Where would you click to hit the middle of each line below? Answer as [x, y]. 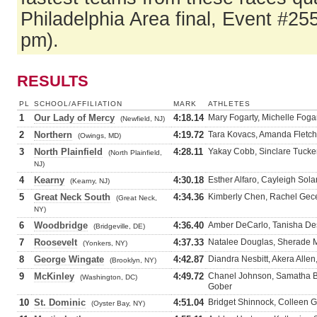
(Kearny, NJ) [90, 181]
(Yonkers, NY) [105, 243]
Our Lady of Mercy [74, 118]
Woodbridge [61, 225]
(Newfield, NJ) [143, 119]
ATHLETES [229, 104]
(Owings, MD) [99, 136]
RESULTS [53, 81]
